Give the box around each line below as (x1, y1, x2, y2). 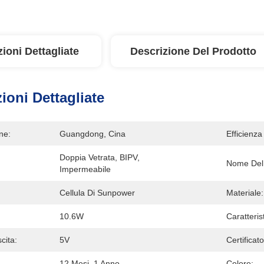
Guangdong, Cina (60, 129, 126, 138)
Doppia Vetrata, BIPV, (60, 153, 140, 162)
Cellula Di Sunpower (60, 188, 135, 197)
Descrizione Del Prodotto (130, 45, 256, 57)
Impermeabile (60, 164, 111, 174)
